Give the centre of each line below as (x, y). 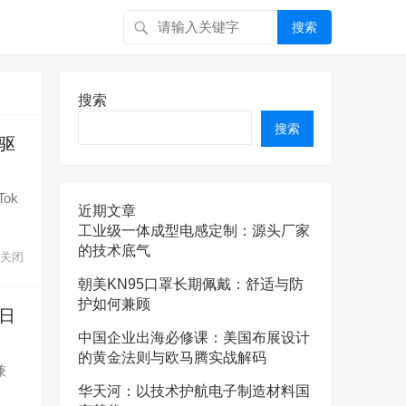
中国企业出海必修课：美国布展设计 (194, 338)
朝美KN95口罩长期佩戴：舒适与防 (191, 284)
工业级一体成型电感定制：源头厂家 (194, 231)
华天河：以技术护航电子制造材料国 (194, 391)
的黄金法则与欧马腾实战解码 (172, 358)
